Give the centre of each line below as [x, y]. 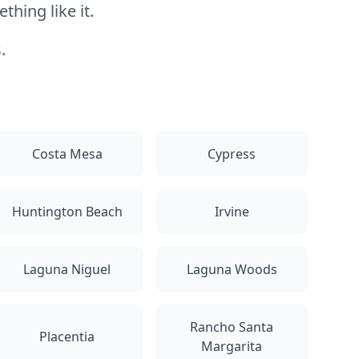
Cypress [232, 154]
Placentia [67, 337]
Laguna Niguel [67, 269]
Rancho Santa [232, 327]
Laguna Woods [232, 269]
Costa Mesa [67, 154]
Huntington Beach [67, 212]
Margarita [232, 346]
